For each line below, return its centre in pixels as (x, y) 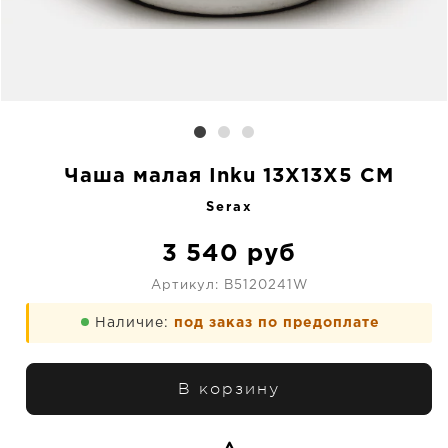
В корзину (229, 389)
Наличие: (134, 323)
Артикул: (187, 285)
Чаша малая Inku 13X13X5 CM (229, 176)
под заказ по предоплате (277, 323)
